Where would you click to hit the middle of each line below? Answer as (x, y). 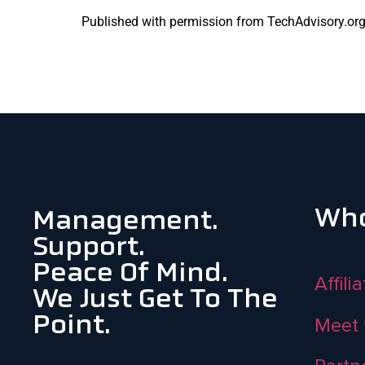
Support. (88, 248)
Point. (71, 326)
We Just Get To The (155, 300)
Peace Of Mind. (130, 274)
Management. (125, 222)
